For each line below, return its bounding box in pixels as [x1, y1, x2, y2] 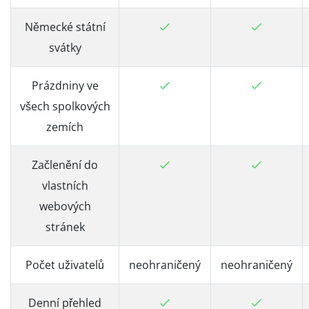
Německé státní [24, 19, 106, 34]
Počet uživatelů [26, 257, 104, 272]
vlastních [41, 178, 88, 193]
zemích [46, 119, 83, 134]
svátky [48, 40, 81, 55]
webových [39, 199, 91, 214]
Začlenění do [32, 157, 98, 172]
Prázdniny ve [31, 78, 99, 93]
